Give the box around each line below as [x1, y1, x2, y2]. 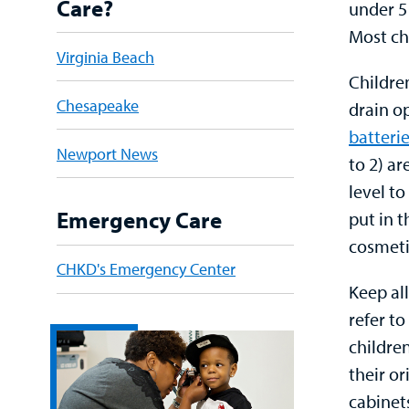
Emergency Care [57, 205, 222, 235]
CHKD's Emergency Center [57, 258, 236, 280]
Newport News [57, 142, 158, 164]
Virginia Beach [57, 46, 154, 68]
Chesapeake [57, 94, 139, 116]
